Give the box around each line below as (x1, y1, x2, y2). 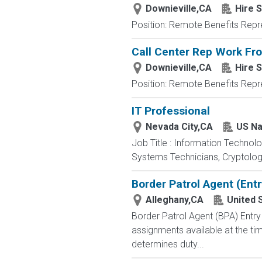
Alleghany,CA (145, 194, 204, 205)
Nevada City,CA (145, 121, 213, 132)
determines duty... (131, 239, 204, 250)
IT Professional (131, 104, 210, 118)
